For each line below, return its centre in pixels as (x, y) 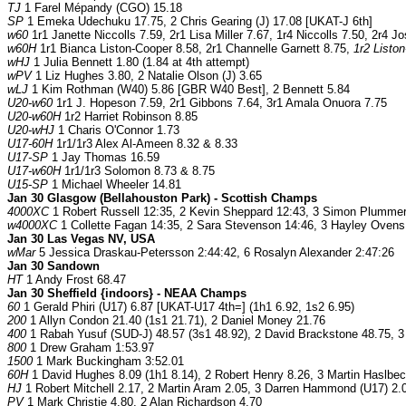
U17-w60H (34, 171)
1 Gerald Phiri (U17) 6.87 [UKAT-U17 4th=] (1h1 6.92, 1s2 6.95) (187, 307)
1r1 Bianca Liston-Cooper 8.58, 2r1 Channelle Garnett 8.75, (195, 49)
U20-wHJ (31, 130)
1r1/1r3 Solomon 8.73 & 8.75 (138, 171)
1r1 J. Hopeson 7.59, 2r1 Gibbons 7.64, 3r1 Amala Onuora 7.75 (220, 103)
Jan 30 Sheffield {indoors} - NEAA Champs (127, 294)
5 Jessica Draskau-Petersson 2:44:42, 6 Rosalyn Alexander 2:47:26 (215, 253)
